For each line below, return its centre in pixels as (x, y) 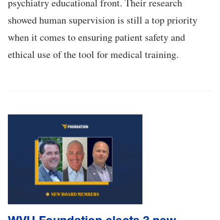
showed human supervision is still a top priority (103, 20)
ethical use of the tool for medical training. (93, 55)
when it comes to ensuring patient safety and (96, 37)
